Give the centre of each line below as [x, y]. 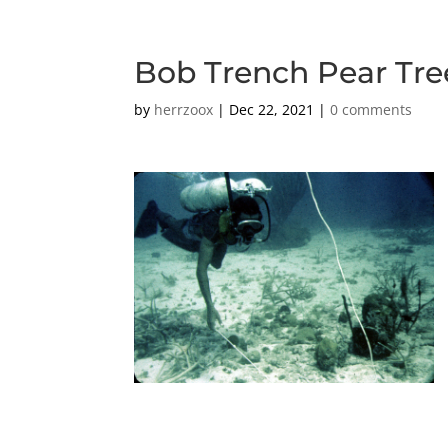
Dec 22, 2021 [272, 109]
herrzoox [184, 109]
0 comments [371, 109]
